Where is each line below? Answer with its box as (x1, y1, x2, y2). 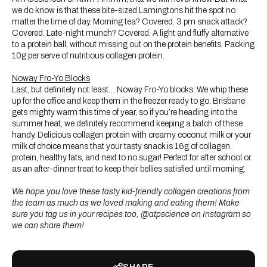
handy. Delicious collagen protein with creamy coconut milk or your (12, 131, 251, 140)
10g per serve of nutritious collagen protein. (12, 51, 164, 61)
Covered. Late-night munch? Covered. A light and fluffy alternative (12, 29, 249, 38)
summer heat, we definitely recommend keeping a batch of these (12, 119, 243, 129)
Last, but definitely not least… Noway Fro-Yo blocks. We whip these (12, 85, 248, 95)
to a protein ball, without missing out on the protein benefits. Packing (12, 40, 254, 49)
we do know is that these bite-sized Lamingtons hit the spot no (12, 6, 235, 15)
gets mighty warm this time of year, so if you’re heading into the (12, 108, 237, 117)
